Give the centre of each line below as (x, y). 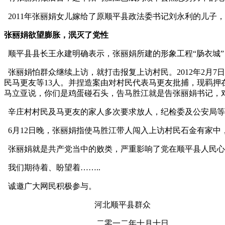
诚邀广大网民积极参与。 (50, 186)
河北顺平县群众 (77, 204)
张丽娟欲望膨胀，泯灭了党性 (56, 35)
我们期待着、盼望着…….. (52, 167)
